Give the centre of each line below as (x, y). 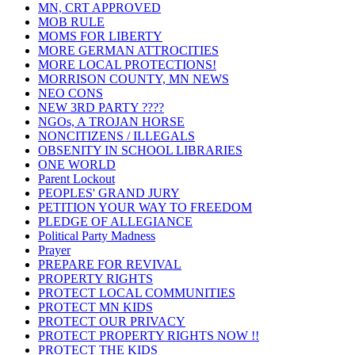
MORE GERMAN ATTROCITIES (128, 50)
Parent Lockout (76, 179)
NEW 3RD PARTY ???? (101, 107)
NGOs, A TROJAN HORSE (111, 122)
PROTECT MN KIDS (95, 307)
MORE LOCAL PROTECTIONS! (127, 65)
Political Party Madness (97, 236)
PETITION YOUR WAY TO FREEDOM (145, 207)
